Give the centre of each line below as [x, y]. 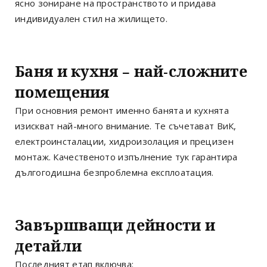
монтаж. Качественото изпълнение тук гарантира [126, 156]
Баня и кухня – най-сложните [131, 72]
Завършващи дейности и [115, 225]
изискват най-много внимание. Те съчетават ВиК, [126, 125]
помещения [62, 92]
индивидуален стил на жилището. [91, 18]
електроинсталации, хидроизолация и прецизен [124, 141]
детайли [49, 246]
